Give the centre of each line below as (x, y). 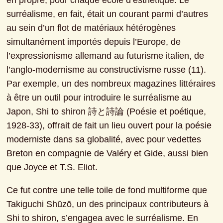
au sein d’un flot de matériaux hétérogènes (91, 28)
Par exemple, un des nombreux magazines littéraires (111, 84)
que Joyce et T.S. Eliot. (52, 167)
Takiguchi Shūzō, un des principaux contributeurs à (108, 204)
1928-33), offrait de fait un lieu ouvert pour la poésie (109, 126)
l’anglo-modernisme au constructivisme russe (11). (107, 70)
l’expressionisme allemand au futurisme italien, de (106, 56)
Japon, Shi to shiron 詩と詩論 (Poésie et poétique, (107, 112)
